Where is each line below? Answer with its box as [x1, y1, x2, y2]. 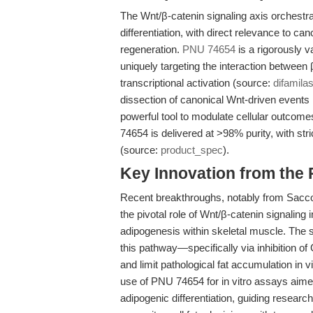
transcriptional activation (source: [120, 77, 273, 89]
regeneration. [120, 43, 182, 55]
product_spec [161, 144, 223, 156]
